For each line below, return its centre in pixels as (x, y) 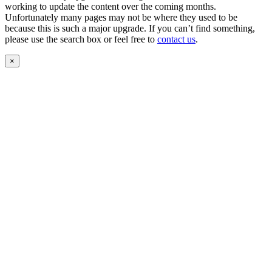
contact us (176, 39)
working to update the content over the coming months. (110, 7)
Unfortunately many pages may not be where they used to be (121, 18)
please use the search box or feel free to (81, 39)
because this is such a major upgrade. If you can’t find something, (130, 29)
